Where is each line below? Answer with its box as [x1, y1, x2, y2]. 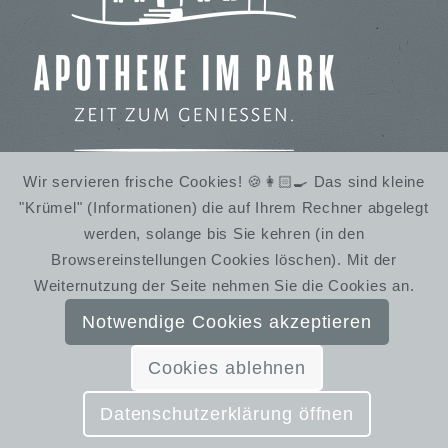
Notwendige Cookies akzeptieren [82, 311, 372, 332]
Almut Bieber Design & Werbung [258, 378, 414, 391]
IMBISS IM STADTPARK [33, 203, 250, 224]
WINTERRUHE [33, 241, 145, 259]
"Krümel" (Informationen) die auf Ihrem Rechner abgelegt [19, 198, 429, 216]
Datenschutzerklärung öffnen [99, 403, 355, 424]
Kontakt [35, 422, 73, 435]
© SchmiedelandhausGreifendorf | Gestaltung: [33, 378, 259, 391]
